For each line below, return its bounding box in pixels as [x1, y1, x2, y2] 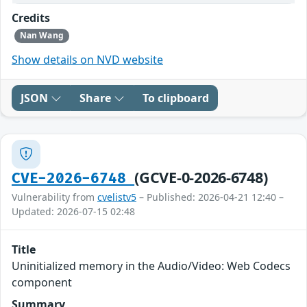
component [12, 274, 72, 290]
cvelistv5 [97, 190, 136, 204]
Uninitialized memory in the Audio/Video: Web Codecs [12, 258, 291, 273]
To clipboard [143, 90, 209, 106]
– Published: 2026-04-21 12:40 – [136, 190, 284, 204]
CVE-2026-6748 [12, 169, 135, 187]
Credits [12, 10, 50, 26]
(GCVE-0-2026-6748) [134, 167, 268, 187]
